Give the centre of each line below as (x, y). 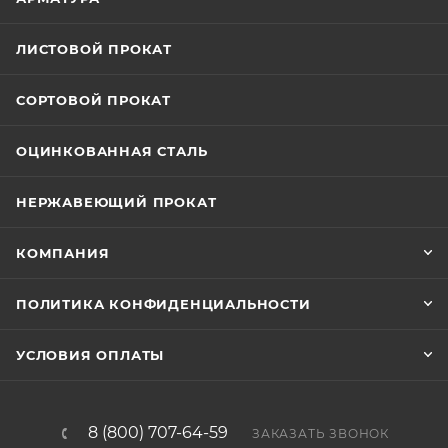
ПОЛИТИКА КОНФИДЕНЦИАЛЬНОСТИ (163, 304)
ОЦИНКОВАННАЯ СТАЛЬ (112, 151)
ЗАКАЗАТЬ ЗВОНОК (320, 433)
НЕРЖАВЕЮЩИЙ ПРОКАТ (116, 202)
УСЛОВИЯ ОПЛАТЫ (90, 355)
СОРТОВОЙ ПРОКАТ (93, 100)
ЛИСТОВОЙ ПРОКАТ (94, 49)
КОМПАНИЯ (63, 253)
